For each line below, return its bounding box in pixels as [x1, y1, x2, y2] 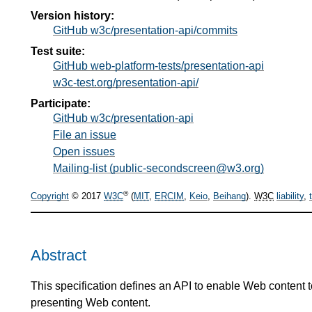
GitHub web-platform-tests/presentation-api [53, 59, 264, 72]
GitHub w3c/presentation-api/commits [53, 24, 237, 36]
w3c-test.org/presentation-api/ [53, 76, 198, 88]
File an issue [53, 128, 116, 141]
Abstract [31, 247, 86, 265]
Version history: [31, 9, 114, 22]
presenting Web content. [31, 296, 150, 309]
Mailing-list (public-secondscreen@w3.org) [53, 162, 264, 174]
